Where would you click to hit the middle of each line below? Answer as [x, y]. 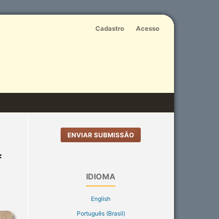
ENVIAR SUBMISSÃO [101, 135]
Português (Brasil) [101, 213]
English [101, 198]
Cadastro [110, 28]
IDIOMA [101, 176]
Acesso [148, 28]
